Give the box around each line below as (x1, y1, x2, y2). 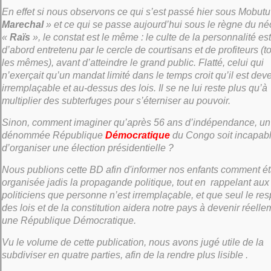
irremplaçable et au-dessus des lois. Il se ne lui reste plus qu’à (2, 83, 267, 93)
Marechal (2, 19, 44, 30)
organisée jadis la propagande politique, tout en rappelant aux (2, 177, 269, 188)
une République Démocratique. (2, 215, 136, 226)
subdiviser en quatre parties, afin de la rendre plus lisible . (2, 250, 248, 260)
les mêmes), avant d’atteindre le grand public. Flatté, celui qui (2, 57, 264, 68)
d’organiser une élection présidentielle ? (2, 143, 174, 153)
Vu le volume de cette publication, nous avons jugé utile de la (2, 237, 264, 247)
